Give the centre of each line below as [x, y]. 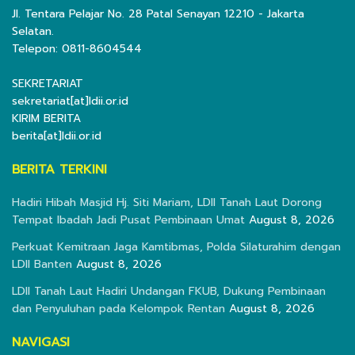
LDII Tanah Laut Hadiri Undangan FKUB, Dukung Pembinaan [169, 292]
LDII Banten [42, 265]
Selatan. [33, 32]
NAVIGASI [41, 343]
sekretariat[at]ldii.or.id [70, 101]
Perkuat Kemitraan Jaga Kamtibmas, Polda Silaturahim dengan [176, 247]
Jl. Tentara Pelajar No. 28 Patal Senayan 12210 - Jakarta [158, 14]
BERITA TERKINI [59, 170]
